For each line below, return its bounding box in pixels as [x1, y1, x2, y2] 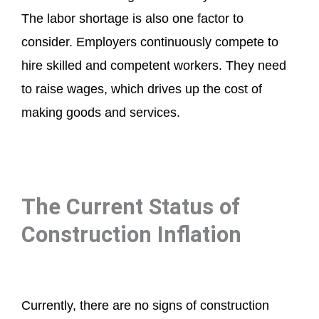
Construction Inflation [21, 221, 241, 247]
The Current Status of [21, 194, 240, 219]
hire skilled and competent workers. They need [21, 58, 286, 73]
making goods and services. [21, 105, 180, 120]
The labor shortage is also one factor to [21, 11, 244, 26]
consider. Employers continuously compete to [21, 34, 278, 49]
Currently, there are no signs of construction [21, 298, 269, 313]
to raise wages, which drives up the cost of [21, 81, 262, 96]
